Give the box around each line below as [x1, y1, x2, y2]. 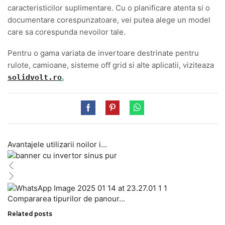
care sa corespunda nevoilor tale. [8, 27, 126, 37]
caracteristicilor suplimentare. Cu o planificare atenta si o [8, 3, 210, 13]
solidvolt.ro [8, 73, 62, 82]
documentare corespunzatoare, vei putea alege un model [8, 15, 210, 25]
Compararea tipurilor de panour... [8, 193, 125, 203]
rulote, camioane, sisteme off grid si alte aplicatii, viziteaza [8, 60, 214, 70]
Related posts [8, 210, 52, 217]
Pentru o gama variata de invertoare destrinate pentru [8, 48, 199, 58]
